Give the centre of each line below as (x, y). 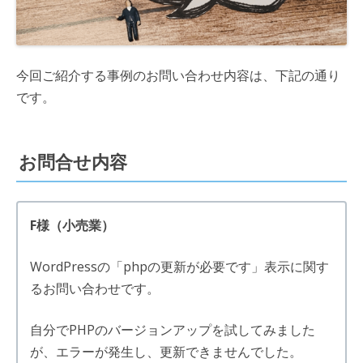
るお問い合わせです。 (95, 288)
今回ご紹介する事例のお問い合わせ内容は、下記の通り (178, 76)
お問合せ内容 (73, 162)
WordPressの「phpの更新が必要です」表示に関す (179, 266)
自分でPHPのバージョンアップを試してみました (173, 329)
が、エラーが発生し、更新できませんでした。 (166, 351)
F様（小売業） (72, 225)
